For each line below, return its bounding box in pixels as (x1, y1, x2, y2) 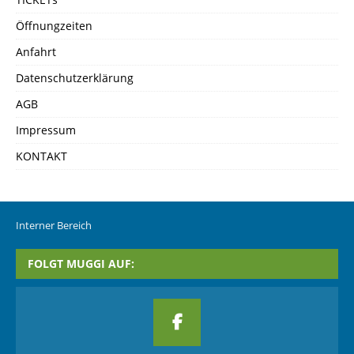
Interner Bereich (16, 218, 92, 232)
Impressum (16, 122, 76, 137)
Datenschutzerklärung (16, 70, 134, 85)
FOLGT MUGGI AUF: (28, 256, 134, 271)
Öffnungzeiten (16, 18, 92, 33)
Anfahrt (16, 44, 56, 59)
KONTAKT (16, 149, 67, 164)
